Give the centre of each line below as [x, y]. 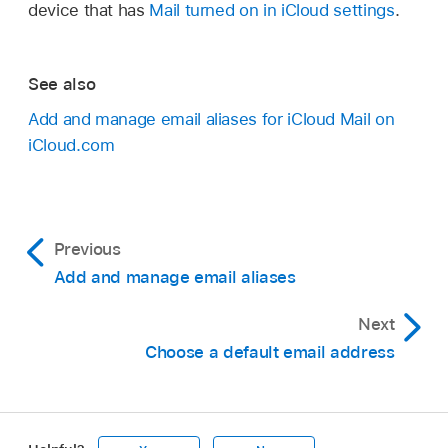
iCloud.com [71, 144]
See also [62, 84]
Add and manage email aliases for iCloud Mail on [211, 118]
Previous [87, 248]
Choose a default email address [270, 351]
